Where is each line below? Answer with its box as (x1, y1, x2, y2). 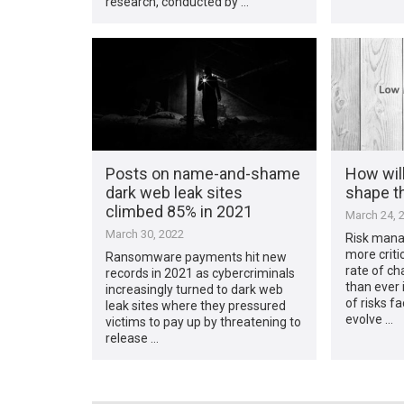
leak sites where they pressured (106, 298, 287, 313)
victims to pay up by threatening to (106, 314, 302, 329)
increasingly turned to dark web (106, 281, 284, 297)
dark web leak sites (106, 182, 243, 202)
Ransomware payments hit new (106, 249, 288, 264)
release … (106, 330, 160, 345)
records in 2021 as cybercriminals (106, 265, 296, 280)
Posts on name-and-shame (106, 163, 301, 183)
